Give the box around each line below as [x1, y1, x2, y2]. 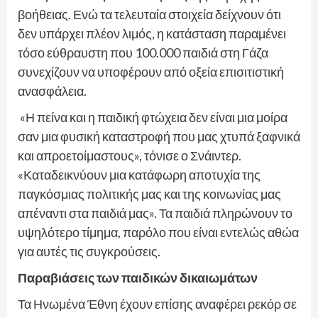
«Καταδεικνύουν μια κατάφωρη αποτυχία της [18, 166, 261, 182]
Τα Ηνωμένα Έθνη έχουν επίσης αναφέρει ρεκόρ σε [18, 295, 297, 312]
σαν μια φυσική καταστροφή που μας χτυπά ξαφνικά [18, 128, 300, 144]
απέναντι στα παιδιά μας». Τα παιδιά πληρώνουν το [18, 204, 292, 221]
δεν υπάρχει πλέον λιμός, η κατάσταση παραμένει [18, 25, 286, 41]
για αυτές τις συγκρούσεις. [18, 243, 160, 259]
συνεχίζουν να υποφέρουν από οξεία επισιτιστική [18, 63, 284, 79]
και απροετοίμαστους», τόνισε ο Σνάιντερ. [18, 147, 241, 163]
